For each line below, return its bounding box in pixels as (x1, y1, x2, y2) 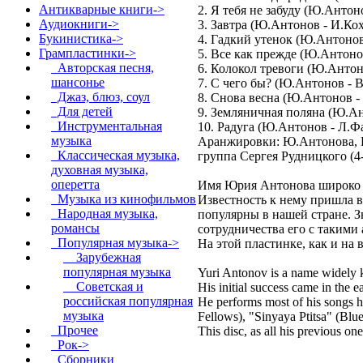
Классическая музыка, (51, 148, 180, 162)
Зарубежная (63, 250, 141, 264)
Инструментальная (51, 119, 162, 133)
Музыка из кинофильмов (51, 192, 196, 206)
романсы (51, 221, 100, 235)
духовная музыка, (51, 163, 148, 177)
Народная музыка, (51, 207, 158, 220)
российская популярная (63, 294, 193, 308)
